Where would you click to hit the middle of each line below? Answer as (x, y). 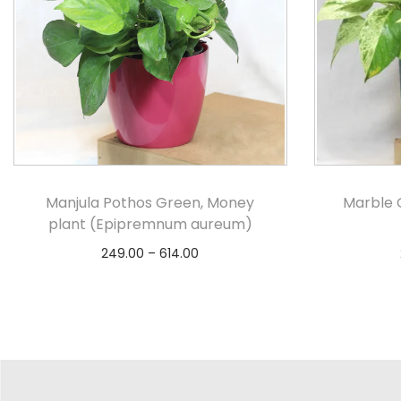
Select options (159, 280)
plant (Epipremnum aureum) (150, 224)
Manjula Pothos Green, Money (150, 203)
